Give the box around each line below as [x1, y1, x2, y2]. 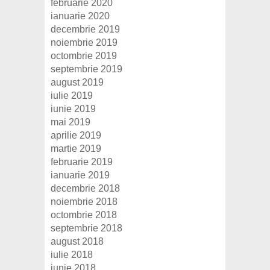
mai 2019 [51, 117, 90, 128]
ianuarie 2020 [51, 11, 110, 22]
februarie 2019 [51, 157, 113, 168]
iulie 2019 [51, 90, 93, 101]
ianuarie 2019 [51, 170, 110, 181]
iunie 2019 [51, 104, 96, 115]
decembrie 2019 [51, 24, 120, 35]
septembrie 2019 [51, 64, 122, 75]
